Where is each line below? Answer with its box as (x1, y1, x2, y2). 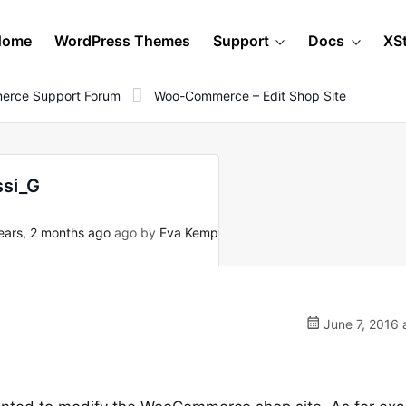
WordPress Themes (54, 32, 190, 50)
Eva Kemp (159, 225, 218, 240)
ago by (111, 225, 159, 240)
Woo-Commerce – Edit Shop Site (154, 87, 346, 103)
